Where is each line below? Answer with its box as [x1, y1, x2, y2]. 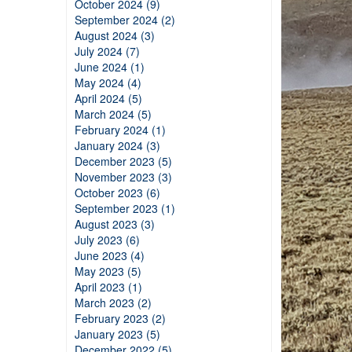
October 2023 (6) [74, 185, 160, 200]
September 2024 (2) [74, 12, 175, 27]
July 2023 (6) [74, 232, 140, 247]
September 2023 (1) [74, 200, 175, 216]
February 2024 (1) [74, 122, 166, 137]
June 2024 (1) [74, 59, 145, 75]
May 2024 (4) [74, 75, 141, 90]
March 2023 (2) [74, 295, 152, 310]
